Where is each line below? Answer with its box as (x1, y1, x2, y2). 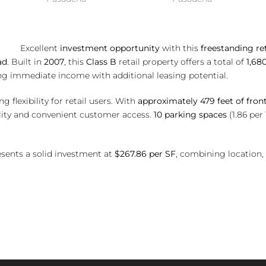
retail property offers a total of (116, 56, 246, 67)
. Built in (7, 56, 44, 67)
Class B (86, 56, 116, 67)
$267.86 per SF (115, 148, 176, 159)
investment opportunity (60, 43, 160, 53)
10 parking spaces (154, 109, 227, 120)
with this (160, 43, 201, 53)
